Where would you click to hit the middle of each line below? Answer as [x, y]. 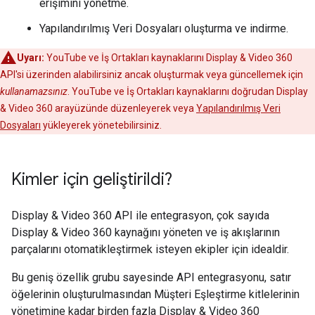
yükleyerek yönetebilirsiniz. [101, 125]
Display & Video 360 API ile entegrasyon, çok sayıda [140, 216]
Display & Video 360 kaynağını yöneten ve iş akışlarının [146, 232]
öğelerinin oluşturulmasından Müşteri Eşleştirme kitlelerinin [155, 294]
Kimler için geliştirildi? [92, 179]
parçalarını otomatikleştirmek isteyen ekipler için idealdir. [150, 249]
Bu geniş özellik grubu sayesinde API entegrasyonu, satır [151, 277]
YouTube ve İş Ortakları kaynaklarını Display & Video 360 [168, 58]
